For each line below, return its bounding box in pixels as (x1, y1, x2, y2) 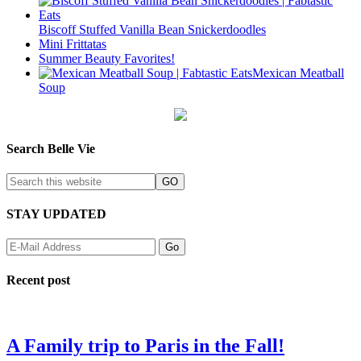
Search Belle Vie (6, 141, 95, 156)
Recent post (6, 272, 70, 287)
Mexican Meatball (252, 66, 344, 81)
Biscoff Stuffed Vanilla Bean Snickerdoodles (39, 23, 266, 37)
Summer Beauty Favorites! (39, 52, 175, 66)
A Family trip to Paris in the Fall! (6, 334, 284, 356)
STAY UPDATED (6, 207, 106, 222)
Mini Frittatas (39, 37, 106, 52)
